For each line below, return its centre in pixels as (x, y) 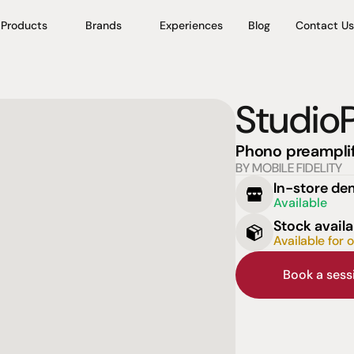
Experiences (191, 25)
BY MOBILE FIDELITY (288, 168)
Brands (103, 25)
